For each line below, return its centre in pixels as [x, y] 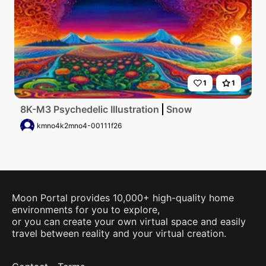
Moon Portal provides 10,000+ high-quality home [123, 198]
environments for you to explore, [86, 210]
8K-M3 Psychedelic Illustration [90, 109]
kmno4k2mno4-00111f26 [79, 126]
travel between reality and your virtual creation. [119, 233]
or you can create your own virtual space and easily [129, 221]
